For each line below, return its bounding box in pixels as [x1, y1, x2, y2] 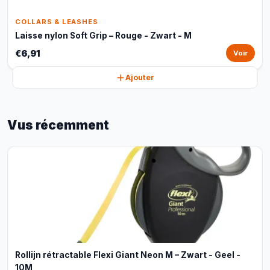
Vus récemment [7, 118, 109, 133]
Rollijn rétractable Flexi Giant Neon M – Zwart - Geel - [15, 250, 240, 260]
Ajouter [125, 73, 154, 82]
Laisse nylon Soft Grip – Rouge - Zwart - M [15, 31, 192, 40]
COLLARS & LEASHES [15, 17, 98, 26]
